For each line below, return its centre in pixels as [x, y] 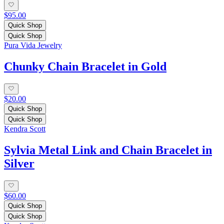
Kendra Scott [25, 128]
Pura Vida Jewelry [33, 45]
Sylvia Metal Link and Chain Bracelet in [108, 150]
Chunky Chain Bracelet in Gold [85, 66]
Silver [19, 163]
